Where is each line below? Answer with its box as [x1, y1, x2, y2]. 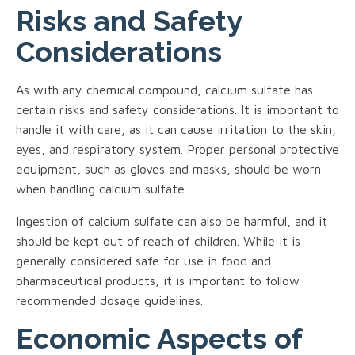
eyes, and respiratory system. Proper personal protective [16, 141, 339, 156]
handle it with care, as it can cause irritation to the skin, [16, 121, 336, 136]
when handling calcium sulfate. [16, 181, 187, 196]
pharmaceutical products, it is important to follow [16, 273, 300, 288]
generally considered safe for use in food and [16, 253, 271, 268]
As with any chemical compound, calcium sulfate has [16, 82, 313, 97]
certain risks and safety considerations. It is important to [16, 101, 339, 116]
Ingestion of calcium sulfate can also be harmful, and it [16, 213, 327, 228]
